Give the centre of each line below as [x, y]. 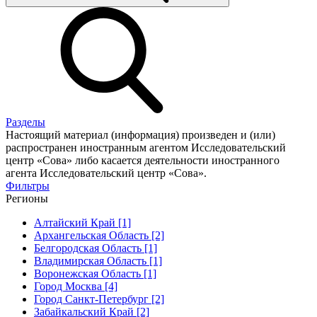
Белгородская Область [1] [96, 248]
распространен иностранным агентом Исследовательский [146, 147]
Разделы [25, 122]
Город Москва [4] [76, 286]
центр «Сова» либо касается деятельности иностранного [143, 160]
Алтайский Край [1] [82, 222]
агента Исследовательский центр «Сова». [106, 173]
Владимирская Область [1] [98, 260]
